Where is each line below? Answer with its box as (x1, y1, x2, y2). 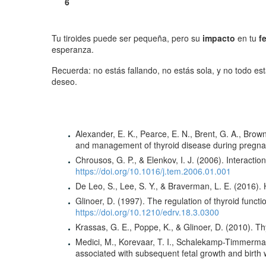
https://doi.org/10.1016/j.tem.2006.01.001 (75, 165, 231, 178)
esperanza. (52, 43, 94, 56)
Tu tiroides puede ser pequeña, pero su (52, 32, 202, 45)
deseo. (52, 75, 77, 87)
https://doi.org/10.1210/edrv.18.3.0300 (75, 206, 219, 218)
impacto (202, 32, 235, 45)
